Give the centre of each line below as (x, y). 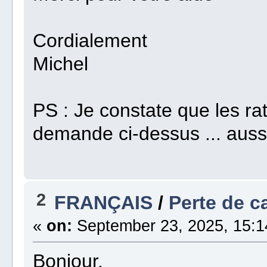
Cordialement (90, 41)
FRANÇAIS (104, 203)
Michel (61, 64)
